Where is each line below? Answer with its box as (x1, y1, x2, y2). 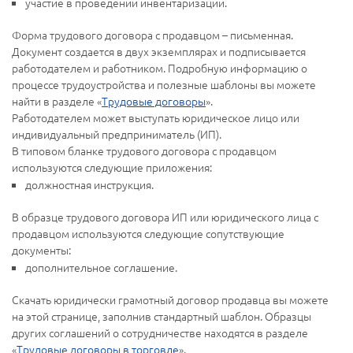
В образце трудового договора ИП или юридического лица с (12, 208, 318, 225)
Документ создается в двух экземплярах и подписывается (12, 43, 306, 59)
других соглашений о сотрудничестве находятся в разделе (12, 324, 308, 340)
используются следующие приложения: (12, 158, 212, 175)
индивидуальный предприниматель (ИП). (12, 125, 221, 142)
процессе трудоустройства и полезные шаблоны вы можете (12, 76, 316, 92)
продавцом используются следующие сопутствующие (12, 225, 284, 241)
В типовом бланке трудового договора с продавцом (12, 142, 277, 158)
